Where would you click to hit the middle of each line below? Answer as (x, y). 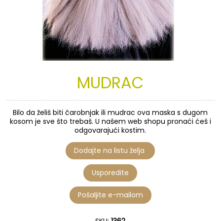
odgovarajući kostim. (110, 130)
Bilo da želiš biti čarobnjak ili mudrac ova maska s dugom (110, 113)
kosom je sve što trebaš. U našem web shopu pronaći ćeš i (110, 122)
